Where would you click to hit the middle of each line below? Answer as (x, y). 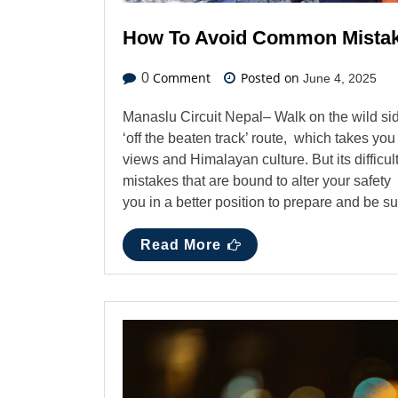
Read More (181, 244)
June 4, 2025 (340, 78)
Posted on (270, 77)
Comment (180, 77)
